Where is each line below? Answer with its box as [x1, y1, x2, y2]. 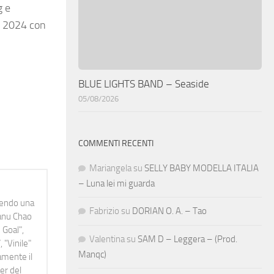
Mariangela [89, 162, 131, 174]
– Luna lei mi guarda [78, 177, 155, 189]
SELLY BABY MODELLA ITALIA [144, 162, 259, 174]
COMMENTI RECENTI [78, 138, 154, 149]
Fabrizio [89, 205, 119, 217]
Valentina [89, 233, 125, 245]
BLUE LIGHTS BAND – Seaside [78, 77, 209, 90]
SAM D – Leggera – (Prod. [138, 233, 237, 245]
